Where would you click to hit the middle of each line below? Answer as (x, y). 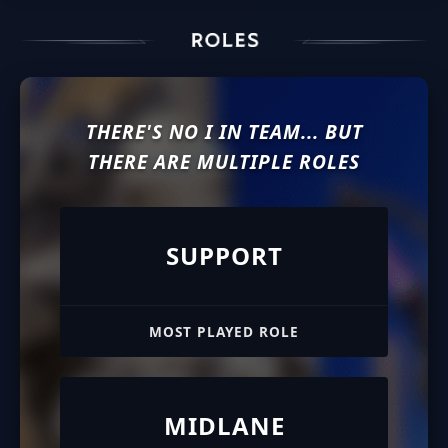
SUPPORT (224, 255)
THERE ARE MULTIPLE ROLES (224, 161)
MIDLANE (224, 425)
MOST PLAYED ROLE (224, 331)
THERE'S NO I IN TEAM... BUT (224, 131)
